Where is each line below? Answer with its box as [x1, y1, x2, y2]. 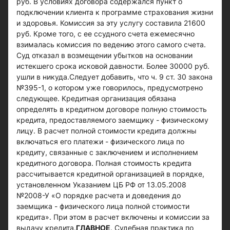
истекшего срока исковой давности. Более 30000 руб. [16, 62, 209, 70]
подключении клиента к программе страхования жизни [16, 8, 213, 16]
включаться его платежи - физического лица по [16, 137, 184, 146]
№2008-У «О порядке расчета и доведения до [16, 191, 181, 200]
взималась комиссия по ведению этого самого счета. [16, 40, 206, 49]
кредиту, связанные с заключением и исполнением [16, 148, 198, 157]
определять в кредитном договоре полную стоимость [16, 105, 207, 113]
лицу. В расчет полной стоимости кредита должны [16, 126, 197, 135]
